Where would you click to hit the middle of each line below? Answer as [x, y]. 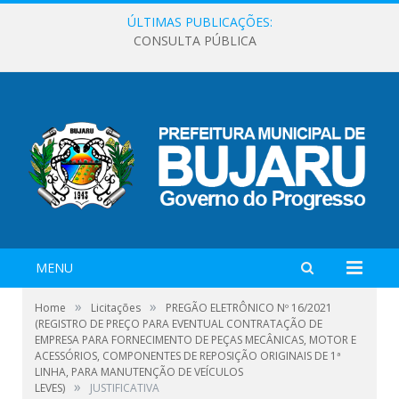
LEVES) [50, 387]
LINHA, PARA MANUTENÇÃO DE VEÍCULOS [139, 371]
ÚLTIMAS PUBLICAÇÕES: [199, 22]
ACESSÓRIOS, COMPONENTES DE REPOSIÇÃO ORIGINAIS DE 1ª [187, 355]
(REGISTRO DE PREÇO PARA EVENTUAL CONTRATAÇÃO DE [179, 323]
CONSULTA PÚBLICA [195, 41]
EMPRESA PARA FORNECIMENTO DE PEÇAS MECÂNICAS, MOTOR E [195, 339]
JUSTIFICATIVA [125, 387]
